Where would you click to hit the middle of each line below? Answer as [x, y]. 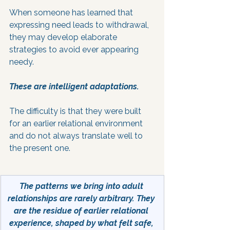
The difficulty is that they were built [76, 111]
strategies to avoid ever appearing [75, 50]
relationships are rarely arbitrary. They [82, 198]
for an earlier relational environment [77, 123]
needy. [23, 62]
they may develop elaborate [64, 37]
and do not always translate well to [77, 136]
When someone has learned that [72, 13]
